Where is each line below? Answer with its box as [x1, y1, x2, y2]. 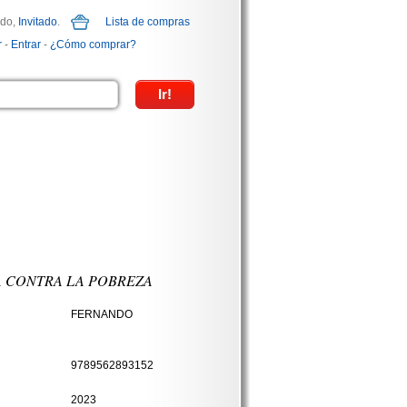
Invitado [18, 15, 57, 28]
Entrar [11, 38, 41, 51]
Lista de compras [105, 15, 190, 28]
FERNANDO [70, 308, 133, 321]
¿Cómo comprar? [50, 38, 136, 51]
